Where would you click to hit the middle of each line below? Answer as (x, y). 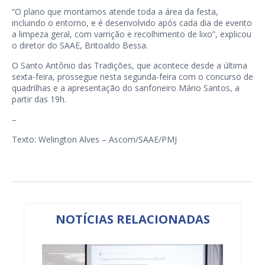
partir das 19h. (39, 99)
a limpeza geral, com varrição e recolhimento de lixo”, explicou (132, 34)
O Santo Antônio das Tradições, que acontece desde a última (130, 65)
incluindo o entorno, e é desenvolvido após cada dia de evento (132, 23)
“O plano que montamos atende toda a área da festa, (115, 12)
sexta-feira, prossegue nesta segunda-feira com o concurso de (132, 77)
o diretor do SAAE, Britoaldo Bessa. (80, 45)
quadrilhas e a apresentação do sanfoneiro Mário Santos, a (126, 88)
